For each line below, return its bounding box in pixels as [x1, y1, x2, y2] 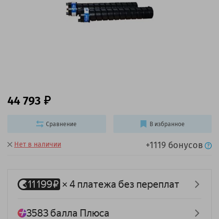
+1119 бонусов [146, 140, 203, 151]
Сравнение [46, 120, 77, 128]
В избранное [150, 120, 185, 128]
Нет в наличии [14, 140, 61, 149]
